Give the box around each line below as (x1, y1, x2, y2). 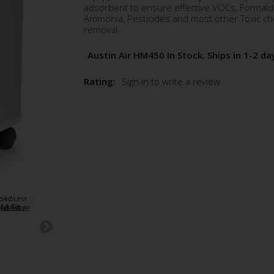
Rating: (83, 75, 116, 87)
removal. (83, 23, 120, 35)
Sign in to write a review (121, 75, 220, 87)
